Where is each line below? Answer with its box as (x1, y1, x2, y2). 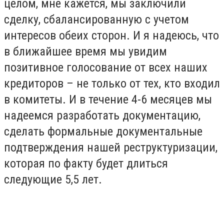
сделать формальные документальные (4, 124, 202, 139)
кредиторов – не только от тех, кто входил (4, 76, 220, 91)
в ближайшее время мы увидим (4, 44, 167, 59)
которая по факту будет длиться (4, 156, 168, 171)
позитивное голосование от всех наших (4, 60, 207, 75)
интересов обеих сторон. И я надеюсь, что (4, 28, 219, 43)
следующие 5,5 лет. (4, 172, 102, 187)
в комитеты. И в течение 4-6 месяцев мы (4, 92, 212, 107)
